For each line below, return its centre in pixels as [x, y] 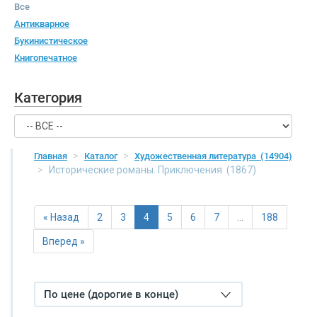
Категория [48, 98]
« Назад [61, 218]
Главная [51, 156]
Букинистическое [51, 41]
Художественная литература [197, 156]
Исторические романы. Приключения [137, 170]
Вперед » [64, 242]
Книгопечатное [46, 58]
